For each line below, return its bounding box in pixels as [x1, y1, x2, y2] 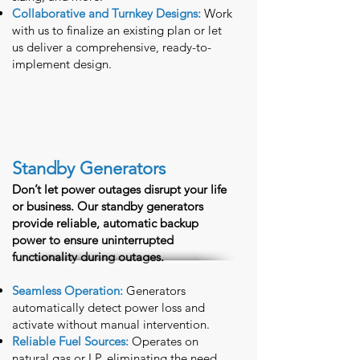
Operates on [132, 333, 198, 349]
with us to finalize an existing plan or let [12, 22, 222, 38]
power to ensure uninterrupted [12, 232, 174, 247]
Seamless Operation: [12, 283, 123, 298]
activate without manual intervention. [12, 317, 210, 332]
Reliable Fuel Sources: [12, 333, 129, 349]
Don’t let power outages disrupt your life [12, 182, 227, 197]
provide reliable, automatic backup [12, 215, 198, 231]
